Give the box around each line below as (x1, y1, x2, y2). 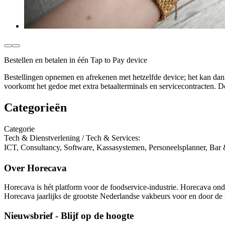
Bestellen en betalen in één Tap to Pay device (4, 56, 147, 65)
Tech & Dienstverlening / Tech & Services (4, 133, 138, 142)
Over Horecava (4, 162, 67, 173)
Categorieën (4, 101, 67, 114)
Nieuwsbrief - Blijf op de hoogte (4, 210, 134, 221)
